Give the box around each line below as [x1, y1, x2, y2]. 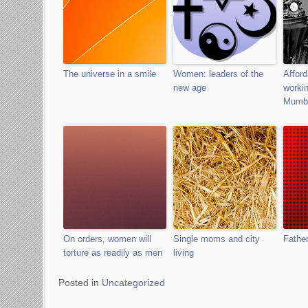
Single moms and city [173, 234, 260, 244]
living [173, 247, 194, 258]
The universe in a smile [63, 69, 156, 79]
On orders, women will [63, 234, 151, 244]
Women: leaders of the [173, 69, 263, 79]
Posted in [58, 277, 102, 288]
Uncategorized [102, 277, 165, 288]
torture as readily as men [63, 247, 162, 258]
